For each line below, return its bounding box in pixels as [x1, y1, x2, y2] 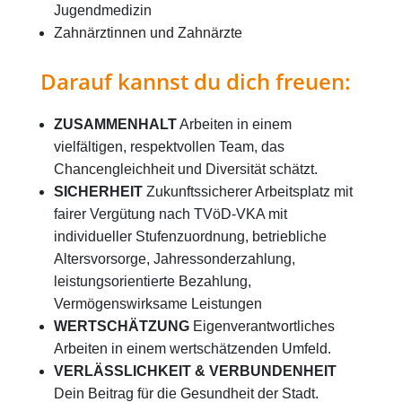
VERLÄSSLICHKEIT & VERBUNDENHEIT [54, 363, 336, 380]
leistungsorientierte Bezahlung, [54, 274, 251, 290]
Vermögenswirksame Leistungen [54, 296, 262, 312]
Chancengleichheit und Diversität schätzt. [54, 162, 318, 178]
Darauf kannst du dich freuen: [40, 66, 351, 97]
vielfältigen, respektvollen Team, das [54, 139, 284, 155]
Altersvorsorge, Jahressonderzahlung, [54, 251, 295, 267]
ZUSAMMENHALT [54, 117, 177, 133]
